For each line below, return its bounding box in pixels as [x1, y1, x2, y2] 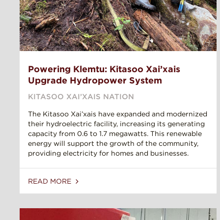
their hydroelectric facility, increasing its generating [28, 120, 205, 128]
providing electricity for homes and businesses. [28, 149, 189, 158]
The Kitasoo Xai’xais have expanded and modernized [28, 110, 207, 118]
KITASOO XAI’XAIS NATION [28, 92, 134, 102]
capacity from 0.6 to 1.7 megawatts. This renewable [28, 130, 202, 138]
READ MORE [28, 177, 73, 186]
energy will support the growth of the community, [28, 139, 198, 148]
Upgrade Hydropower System [28, 75, 162, 86]
